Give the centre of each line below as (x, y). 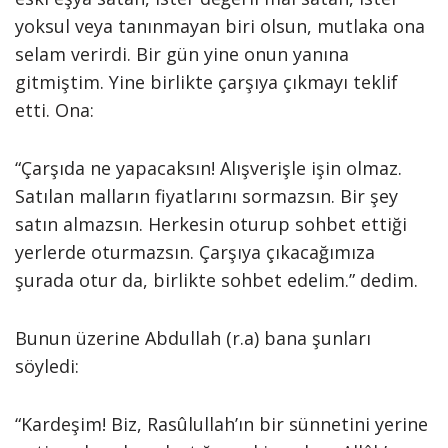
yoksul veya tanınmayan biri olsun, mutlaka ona (220, 26)
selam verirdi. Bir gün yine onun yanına (182, 54)
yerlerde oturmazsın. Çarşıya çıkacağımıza (195, 252)
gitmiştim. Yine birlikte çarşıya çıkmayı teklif (206, 82)
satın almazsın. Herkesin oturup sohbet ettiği (211, 224)
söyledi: (47, 366)
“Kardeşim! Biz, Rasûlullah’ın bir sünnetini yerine (221, 424)
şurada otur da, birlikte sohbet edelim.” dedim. (216, 280)
